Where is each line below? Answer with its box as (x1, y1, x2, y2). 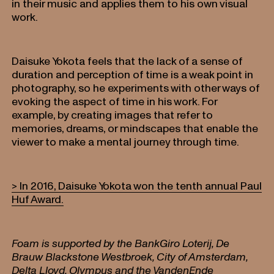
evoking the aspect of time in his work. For (12, 94, 218, 108)
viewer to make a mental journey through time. (12, 135, 240, 148)
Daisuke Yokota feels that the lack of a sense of (12, 54, 243, 67)
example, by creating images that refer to (12, 108, 213, 121)
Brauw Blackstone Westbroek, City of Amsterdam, (12, 250, 249, 263)
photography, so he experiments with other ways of (12, 81, 261, 94)
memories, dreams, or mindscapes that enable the (12, 121, 259, 135)
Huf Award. (12, 192, 64, 206)
